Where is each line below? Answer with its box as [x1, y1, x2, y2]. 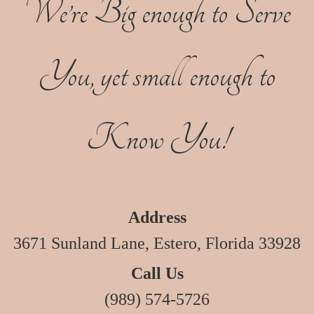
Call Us [130, 264, 184, 282]
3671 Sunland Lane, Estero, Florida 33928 [13, 233, 301, 252]
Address [128, 207, 186, 226]
